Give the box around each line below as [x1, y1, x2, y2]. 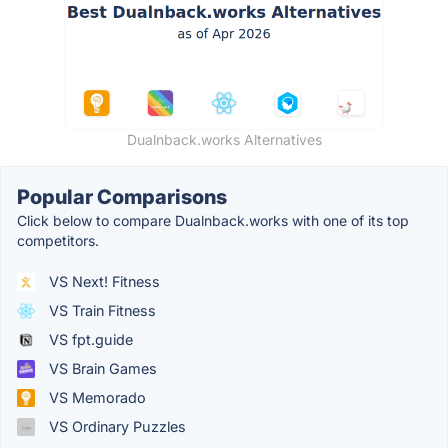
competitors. [17, 232, 99, 250]
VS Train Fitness [45, 302, 156, 320]
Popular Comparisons [17, 185, 227, 210]
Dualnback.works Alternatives [126, 131, 322, 149]
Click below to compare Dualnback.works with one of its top [17, 212, 409, 230]
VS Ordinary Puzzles [45, 418, 186, 436]
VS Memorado [45, 389, 146, 407]
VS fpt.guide [45, 331, 133, 349]
